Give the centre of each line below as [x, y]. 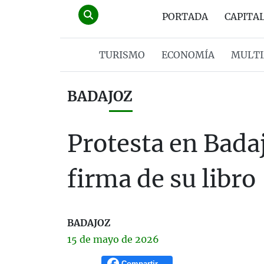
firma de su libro [161, 179]
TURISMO [122, 55]
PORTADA [185, 16]
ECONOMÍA [188, 55]
